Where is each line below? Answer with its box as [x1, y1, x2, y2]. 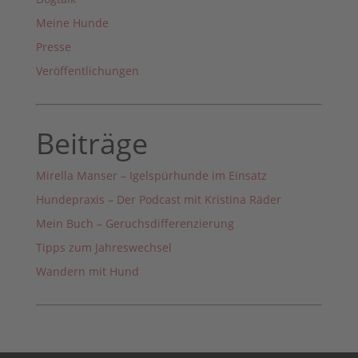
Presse [35, 39, 71, 55]
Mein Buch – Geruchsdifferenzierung [35, 216, 234, 232]
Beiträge [35, 124, 148, 164]
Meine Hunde [35, 15, 109, 31]
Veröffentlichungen [35, 63, 139, 79]
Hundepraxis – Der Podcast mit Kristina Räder [35, 192, 281, 208]
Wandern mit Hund [35, 264, 139, 280]
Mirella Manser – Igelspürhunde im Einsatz [35, 168, 267, 184]
